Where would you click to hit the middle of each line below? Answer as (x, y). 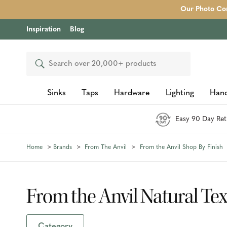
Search (45, 64)
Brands (62, 147)
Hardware (132, 93)
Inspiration (44, 30)
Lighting (180, 93)
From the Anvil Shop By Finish (181, 147)
